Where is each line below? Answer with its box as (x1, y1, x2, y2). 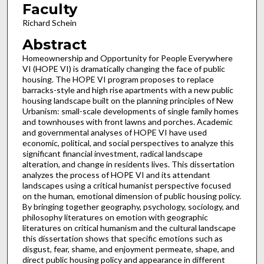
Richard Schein (22, 18, 77, 28)
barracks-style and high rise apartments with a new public (22, 85, 233, 95)
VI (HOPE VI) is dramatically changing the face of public (22, 64, 225, 74)
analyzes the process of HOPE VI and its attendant (22, 170, 210, 180)
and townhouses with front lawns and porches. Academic (22, 117, 233, 127)
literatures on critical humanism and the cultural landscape (22, 223, 236, 233)
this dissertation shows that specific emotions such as (22, 233, 223, 244)
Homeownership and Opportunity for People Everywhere (22, 53, 233, 64)
